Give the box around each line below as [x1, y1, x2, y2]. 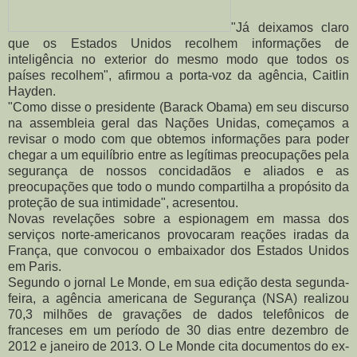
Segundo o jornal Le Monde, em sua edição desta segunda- [8, 275, 349, 289]
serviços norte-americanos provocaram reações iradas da [8, 227, 349, 241]
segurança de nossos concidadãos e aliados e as [8, 163, 349, 178]
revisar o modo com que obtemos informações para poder [8, 131, 349, 146]
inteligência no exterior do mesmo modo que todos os [8, 52, 349, 66]
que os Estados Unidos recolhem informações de [8, 36, 349, 50]
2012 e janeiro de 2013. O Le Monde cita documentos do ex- [8, 339, 349, 353]
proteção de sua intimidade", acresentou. [8, 195, 238, 210]
